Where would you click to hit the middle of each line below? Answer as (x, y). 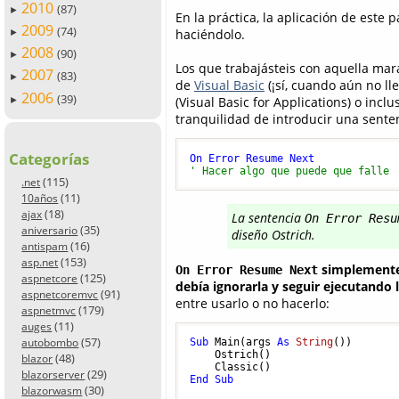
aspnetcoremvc (60, 294)
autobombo (50, 342)
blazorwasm (52, 390)
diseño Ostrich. (273, 234)
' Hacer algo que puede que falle (289, 171)
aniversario (50, 230)
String (314, 342)
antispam (45, 246)
